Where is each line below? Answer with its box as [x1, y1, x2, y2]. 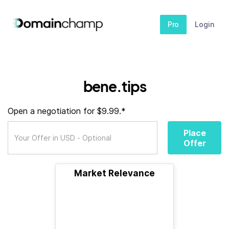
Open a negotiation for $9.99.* [8, 106, 126, 116]
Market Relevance [74, 168, 155, 178]
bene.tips [83, 77, 146, 95]
